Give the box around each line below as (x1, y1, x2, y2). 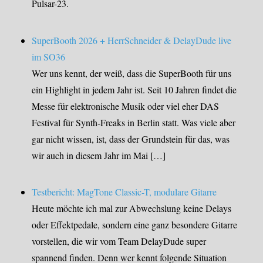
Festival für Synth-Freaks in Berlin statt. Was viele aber (32, 116, 236, 129)
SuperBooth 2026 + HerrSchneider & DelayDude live (32, 33, 232, 46)
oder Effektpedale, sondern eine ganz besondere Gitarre (32, 218, 238, 231)
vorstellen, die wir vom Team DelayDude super (32, 235, 207, 248)
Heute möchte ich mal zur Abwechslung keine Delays (32, 202, 232, 215)
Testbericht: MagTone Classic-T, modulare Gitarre (32, 186, 217, 198)
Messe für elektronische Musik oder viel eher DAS (32, 99, 220, 112)
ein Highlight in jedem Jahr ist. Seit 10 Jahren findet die (32, 83, 237, 96)
